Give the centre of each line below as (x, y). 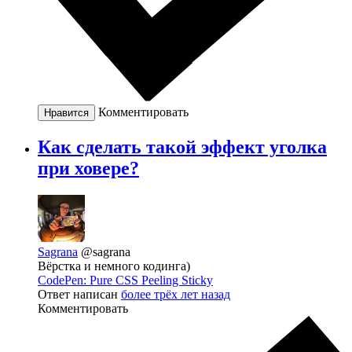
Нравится (66, 113)
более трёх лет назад (176, 295)
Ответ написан (79, 295)
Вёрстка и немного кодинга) (114, 266)
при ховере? (88, 169)
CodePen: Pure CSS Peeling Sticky (125, 280)
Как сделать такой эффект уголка (182, 147)
